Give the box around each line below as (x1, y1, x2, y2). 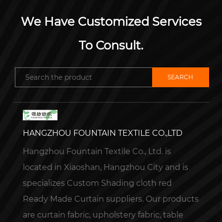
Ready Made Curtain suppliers (23, 194, 143, 204)
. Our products (142, 194, 199, 204)
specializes (23, 178, 67, 188)
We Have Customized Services (20, 14, 202, 29)
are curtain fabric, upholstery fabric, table (23, 210, 184, 220)
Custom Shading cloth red (67, 178, 172, 188)
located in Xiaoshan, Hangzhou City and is (23, 162, 189, 172)
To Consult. (79, 38, 143, 53)
